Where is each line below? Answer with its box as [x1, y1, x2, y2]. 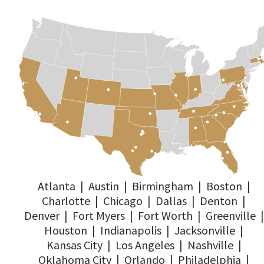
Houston [44, 223, 87, 238]
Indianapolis [100, 223, 161, 238]
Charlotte [42, 193, 90, 209]
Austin [88, 179, 119, 194]
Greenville [205, 208, 256, 223]
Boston [206, 179, 242, 194]
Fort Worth [137, 208, 193, 223]
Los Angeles [115, 237, 174, 253]
